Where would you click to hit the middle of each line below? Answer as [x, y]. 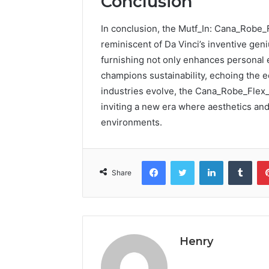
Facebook [183, 160]
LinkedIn [238, 160]
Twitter [207, 160]
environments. [131, 122]
